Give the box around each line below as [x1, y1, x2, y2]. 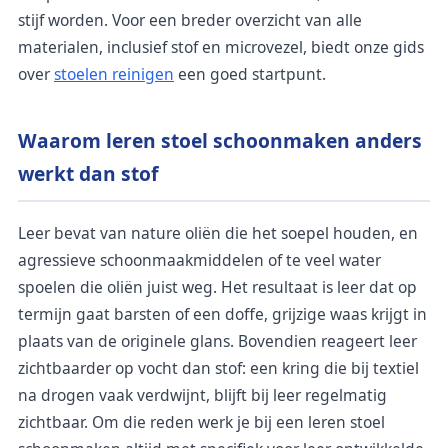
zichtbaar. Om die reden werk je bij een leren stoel [18, 410, 385, 433]
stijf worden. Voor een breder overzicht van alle [18, 9, 362, 31]
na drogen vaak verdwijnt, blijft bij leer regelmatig [18, 383, 387, 406]
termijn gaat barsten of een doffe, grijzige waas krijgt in [18, 302, 427, 325]
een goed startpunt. [174, 63, 326, 85]
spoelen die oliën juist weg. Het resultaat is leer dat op [18, 275, 417, 298]
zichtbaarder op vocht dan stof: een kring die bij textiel [18, 356, 419, 379]
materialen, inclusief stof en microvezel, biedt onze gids [18, 36, 424, 58]
